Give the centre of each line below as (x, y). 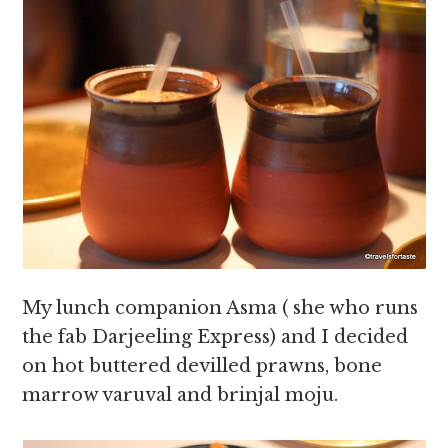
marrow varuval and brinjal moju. (180, 395)
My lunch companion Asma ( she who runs (220, 308)
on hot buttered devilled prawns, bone (202, 366)
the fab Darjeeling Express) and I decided (215, 337)
